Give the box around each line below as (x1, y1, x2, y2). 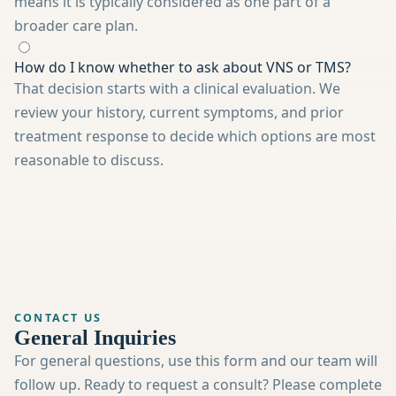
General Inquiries (14, 325, 176, 349)
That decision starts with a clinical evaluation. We (14, 79, 340, 99)
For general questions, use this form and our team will (14, 350, 377, 370)
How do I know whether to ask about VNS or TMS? (14, 57, 351, 78)
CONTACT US (14, 309, 103, 325)
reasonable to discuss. (14, 150, 164, 171)
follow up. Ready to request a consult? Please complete (14, 374, 382, 394)
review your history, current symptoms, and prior (14, 103, 344, 123)
